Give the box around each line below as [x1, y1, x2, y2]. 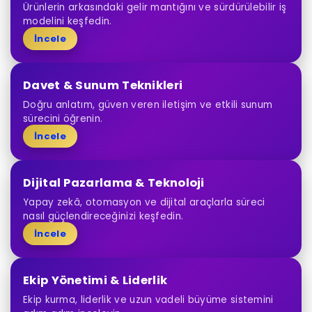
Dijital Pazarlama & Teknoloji [23, 174, 205, 191]
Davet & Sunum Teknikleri [23, 77, 183, 93]
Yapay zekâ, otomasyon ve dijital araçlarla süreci [23, 195, 265, 209]
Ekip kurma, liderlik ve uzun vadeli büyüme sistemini [23, 292, 274, 306]
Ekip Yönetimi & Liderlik [23, 272, 168, 288]
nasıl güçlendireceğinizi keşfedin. [23, 209, 184, 223]
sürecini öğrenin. [23, 111, 103, 125]
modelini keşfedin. [23, 14, 112, 28]
